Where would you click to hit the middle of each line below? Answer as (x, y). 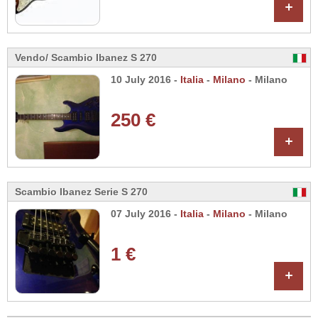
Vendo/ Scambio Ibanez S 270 (86, 57)
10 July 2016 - (146, 80)
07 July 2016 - (146, 214)
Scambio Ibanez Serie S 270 (81, 192)
